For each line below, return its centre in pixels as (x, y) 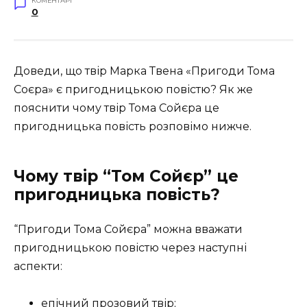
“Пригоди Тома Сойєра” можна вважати (128, 229)
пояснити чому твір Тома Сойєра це (116, 108)
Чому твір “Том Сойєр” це (126, 176)
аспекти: (38, 266)
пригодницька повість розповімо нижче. (133, 126)
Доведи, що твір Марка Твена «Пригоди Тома (144, 71)
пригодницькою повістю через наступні (130, 247)
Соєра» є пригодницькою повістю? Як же (133, 89)
